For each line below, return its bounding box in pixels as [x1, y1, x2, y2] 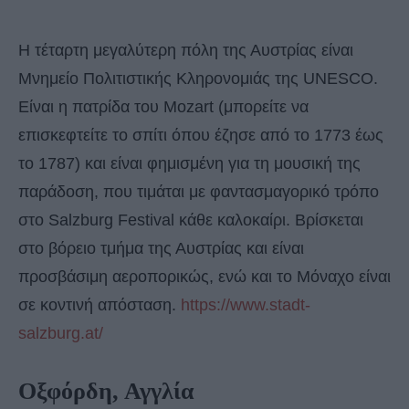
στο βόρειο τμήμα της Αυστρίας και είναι [18, 238, 304, 257]
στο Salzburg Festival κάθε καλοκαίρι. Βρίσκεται [18, 210, 363, 229]
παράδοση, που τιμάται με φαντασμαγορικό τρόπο [18, 182, 379, 201]
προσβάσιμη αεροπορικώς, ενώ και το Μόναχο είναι [18, 267, 391, 286]
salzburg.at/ [18, 323, 103, 342]
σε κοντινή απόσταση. [18, 295, 181, 314]
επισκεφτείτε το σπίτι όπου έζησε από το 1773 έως [18, 125, 383, 144]
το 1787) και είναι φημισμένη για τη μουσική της [18, 153, 361, 173]
